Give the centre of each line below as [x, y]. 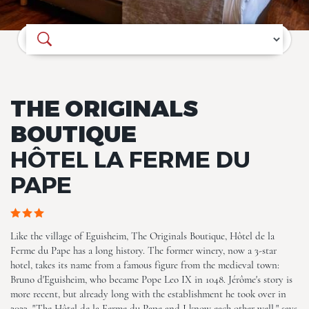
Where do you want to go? [87, 29]
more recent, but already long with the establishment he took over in [148, 294]
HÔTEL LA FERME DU [130, 158]
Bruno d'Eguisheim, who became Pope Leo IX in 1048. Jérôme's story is [151, 279]
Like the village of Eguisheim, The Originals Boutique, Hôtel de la [142, 236]
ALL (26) [64, 198]
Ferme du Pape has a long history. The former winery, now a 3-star [143, 250]
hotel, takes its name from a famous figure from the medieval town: [145, 265]
